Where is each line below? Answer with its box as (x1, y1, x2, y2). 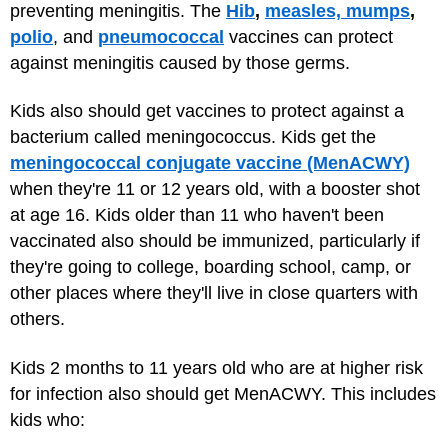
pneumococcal (98, 26, 224, 47)
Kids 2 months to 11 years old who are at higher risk (10, 357, 423, 378)
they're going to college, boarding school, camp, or (10, 257, 411, 277)
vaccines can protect (224, 26, 393, 47)
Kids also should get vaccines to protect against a (10, 101, 404, 121)
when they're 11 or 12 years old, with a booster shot (10, 179, 420, 199)
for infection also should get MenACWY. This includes (10, 383, 436, 404)
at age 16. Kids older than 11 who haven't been (10, 205, 384, 225)
